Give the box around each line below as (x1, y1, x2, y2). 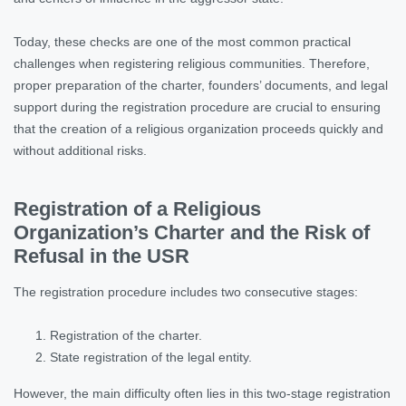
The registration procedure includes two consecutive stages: (14, 284, 358, 299)
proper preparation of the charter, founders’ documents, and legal (14, 77, 388, 92)
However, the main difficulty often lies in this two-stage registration (14, 385, 391, 401)
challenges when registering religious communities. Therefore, (14, 55, 370, 71)
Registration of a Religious (14, 197, 261, 220)
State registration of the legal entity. (50, 349, 252, 364)
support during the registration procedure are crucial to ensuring (14, 99, 381, 114)
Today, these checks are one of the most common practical (14, 34, 351, 49)
